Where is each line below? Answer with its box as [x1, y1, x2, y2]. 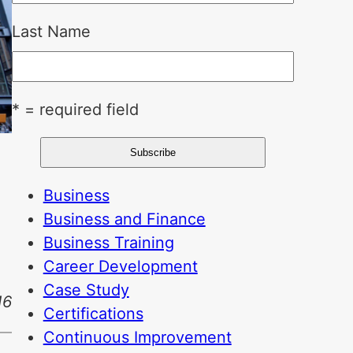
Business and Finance [43, 210, 206, 229]
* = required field [11, 100, 139, 119]
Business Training [43, 233, 174, 252]
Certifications [43, 304, 143, 323]
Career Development [43, 257, 198, 276]
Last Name [11, 22, 91, 41]
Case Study [43, 281, 129, 299]
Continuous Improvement [43, 328, 232, 347]
